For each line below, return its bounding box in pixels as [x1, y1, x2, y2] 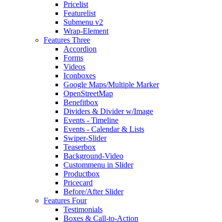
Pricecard [63, 178, 93, 187]
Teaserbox [63, 143, 96, 152]
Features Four [44, 196, 87, 205]
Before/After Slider [63, 187, 123, 196]
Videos [63, 62, 85, 71]
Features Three [44, 36, 90, 45]
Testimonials [63, 205, 103, 214]
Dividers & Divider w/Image [63, 107, 153, 116]
